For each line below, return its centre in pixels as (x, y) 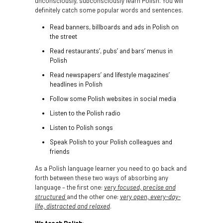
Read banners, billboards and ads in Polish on (114, 27)
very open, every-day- (150, 197)
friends (59, 151)
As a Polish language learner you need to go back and (111, 168)
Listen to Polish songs (81, 127)
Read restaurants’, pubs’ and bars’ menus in (111, 51)
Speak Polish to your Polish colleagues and (111, 142)
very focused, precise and (140, 187)
